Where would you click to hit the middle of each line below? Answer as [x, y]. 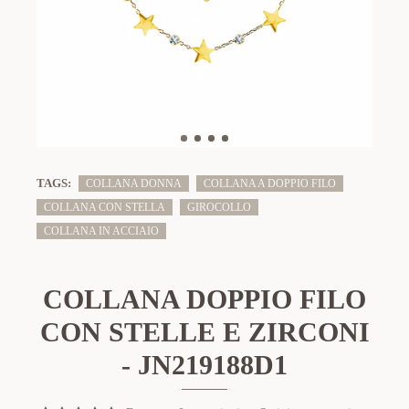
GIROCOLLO [219, 207]
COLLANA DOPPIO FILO [204, 299]
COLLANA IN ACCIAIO [101, 231]
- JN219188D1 [204, 365]
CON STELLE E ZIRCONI [204, 332]
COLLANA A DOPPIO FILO [270, 183]
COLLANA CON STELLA [105, 207]
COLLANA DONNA [134, 183]
